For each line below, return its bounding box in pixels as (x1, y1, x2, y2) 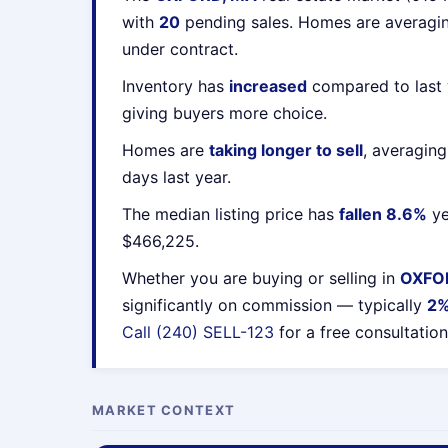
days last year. (122, 167, 231, 187)
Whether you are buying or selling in (122, 268, 400, 288)
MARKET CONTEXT (92, 402, 236, 418)
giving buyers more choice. (122, 103, 327, 123)
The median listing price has (122, 204, 339, 224)
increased (229, 76, 307, 96)
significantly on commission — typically (122, 295, 427, 315)
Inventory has (122, 76, 229, 96)
